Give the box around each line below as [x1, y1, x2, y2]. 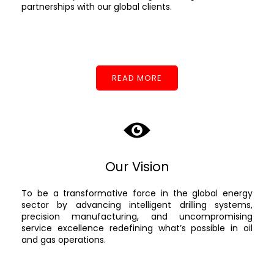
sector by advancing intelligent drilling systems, [21, 198, 253, 211]
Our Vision [105, 157, 169, 176]
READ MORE [112, 72, 162, 84]
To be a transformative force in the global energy [21, 187, 253, 199]
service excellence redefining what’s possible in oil [21, 221, 253, 234]
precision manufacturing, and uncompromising [21, 210, 253, 223]
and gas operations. [21, 233, 106, 246]
